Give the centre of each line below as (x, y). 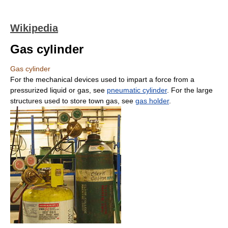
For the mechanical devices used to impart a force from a (102, 79)
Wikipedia (34, 28)
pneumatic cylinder (137, 90)
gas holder (152, 101)
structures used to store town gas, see (73, 101)
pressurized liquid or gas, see (59, 90)
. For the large (190, 90)
